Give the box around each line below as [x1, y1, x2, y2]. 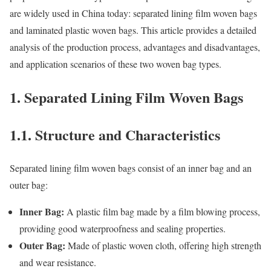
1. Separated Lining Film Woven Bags [10, 86, 243, 108]
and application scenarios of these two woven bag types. [10, 57, 221, 70]
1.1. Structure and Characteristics [10, 123, 220, 145]
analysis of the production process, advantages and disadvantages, [10, 40, 260, 53]
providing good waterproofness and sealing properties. [19, 221, 226, 235]
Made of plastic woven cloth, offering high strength [65, 238, 261, 252]
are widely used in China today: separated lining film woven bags [10, 6, 257, 19]
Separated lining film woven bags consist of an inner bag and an [10, 161, 252, 174]
